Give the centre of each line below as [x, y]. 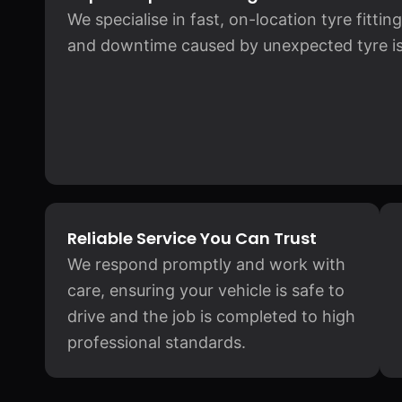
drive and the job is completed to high [211, 316]
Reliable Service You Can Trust [192, 238]
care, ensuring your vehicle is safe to [206, 290]
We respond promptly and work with [206, 264]
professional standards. [157, 342]
